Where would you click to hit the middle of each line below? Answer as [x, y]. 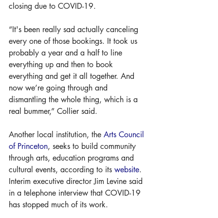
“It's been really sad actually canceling [75, 29]
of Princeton [28, 146]
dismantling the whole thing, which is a [74, 100]
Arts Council [125, 135]
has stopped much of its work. [58, 205]
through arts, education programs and [73, 158]
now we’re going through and [59, 88]
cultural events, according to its [62, 170]
